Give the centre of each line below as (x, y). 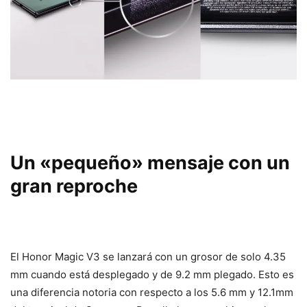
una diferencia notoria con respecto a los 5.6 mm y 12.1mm (152, 292)
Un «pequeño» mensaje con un (150, 162)
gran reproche (74, 186)
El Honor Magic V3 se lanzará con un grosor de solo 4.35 (148, 256)
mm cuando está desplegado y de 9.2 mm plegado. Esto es (152, 274)
